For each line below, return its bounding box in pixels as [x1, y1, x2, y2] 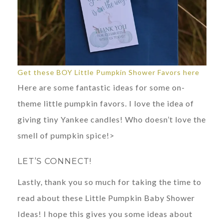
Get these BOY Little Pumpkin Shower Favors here [17, 67, 199, 76]
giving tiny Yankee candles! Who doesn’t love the [17, 114, 206, 124]
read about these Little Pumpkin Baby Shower [17, 192, 195, 202]
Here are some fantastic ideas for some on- [17, 82, 185, 92]
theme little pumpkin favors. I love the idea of [17, 98, 194, 108]
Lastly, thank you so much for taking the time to [17, 176, 201, 186]
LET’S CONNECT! [17, 156, 91, 166]
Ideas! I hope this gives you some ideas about [17, 208, 192, 218]
